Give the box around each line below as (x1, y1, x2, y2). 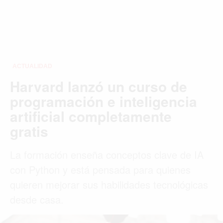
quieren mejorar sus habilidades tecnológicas (10, 177, 208, 192)
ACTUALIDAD (12, 62, 52, 70)
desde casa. (10, 192, 64, 207)
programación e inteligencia (10, 91, 197, 111)
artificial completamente (10, 106, 172, 126)
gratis (10, 120, 48, 141)
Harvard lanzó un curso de (10, 76, 187, 97)
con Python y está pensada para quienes (10, 162, 191, 177)
